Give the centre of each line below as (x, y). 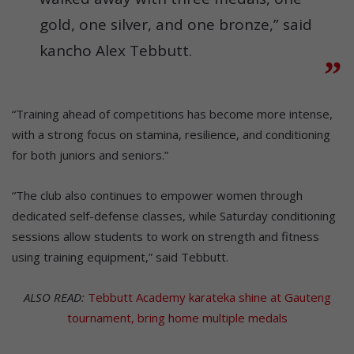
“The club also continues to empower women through (157, 196)
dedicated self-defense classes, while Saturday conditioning (174, 216)
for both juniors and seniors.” (90, 155)
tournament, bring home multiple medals (177, 318)
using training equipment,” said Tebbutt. (120, 257)
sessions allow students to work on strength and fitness (166, 237)
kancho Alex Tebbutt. (116, 51)
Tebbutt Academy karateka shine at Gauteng (209, 298)
